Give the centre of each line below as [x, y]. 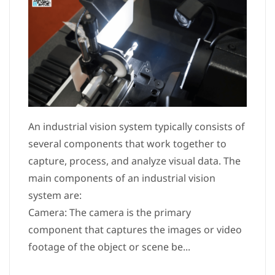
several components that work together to [127, 144]
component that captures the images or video [135, 230]
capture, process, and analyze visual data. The [134, 161]
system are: [55, 195]
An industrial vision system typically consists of [137, 126]
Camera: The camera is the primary [110, 212]
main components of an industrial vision [122, 178]
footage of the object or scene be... [109, 247]
